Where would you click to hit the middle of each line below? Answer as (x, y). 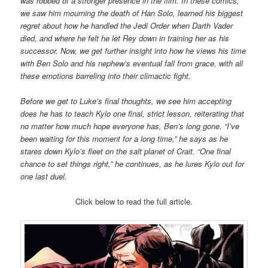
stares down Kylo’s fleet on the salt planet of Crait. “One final (126, 151)
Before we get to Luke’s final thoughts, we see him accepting (126, 101)
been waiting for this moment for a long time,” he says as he (124, 139)
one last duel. (44, 176)
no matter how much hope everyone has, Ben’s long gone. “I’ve (130, 126)
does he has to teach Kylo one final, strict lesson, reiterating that (133, 114)
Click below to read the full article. (134, 202)
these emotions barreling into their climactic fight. (106, 76)
